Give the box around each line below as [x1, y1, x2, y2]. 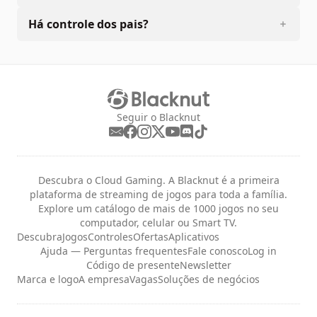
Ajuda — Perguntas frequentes [40, 243, 188, 258]
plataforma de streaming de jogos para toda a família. [30, 187, 287, 201]
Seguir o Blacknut [117, 110, 200, 124]
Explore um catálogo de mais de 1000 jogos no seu [38, 201, 279, 215]
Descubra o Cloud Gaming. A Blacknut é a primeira [38, 173, 279, 187]
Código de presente [86, 258, 180, 272]
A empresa [79, 272, 129, 286]
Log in [248, 243, 277, 258]
